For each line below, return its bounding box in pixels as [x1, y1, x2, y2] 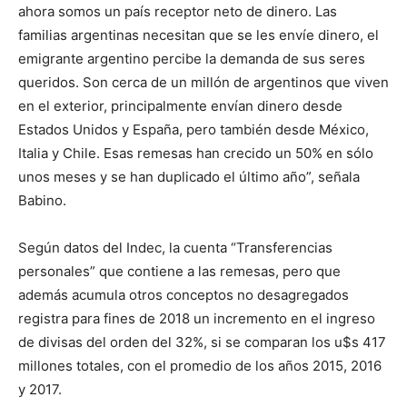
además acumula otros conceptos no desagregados [18, 286, 349, 303]
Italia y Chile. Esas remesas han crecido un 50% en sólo [18, 144, 373, 162]
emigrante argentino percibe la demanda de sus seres [18, 50, 365, 67]
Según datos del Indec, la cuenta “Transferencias [18, 239, 333, 256]
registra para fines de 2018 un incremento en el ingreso [18, 310, 375, 327]
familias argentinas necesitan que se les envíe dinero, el [18, 26, 379, 44]
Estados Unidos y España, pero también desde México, [18, 121, 369, 138]
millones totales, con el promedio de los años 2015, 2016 [18, 357, 382, 374]
